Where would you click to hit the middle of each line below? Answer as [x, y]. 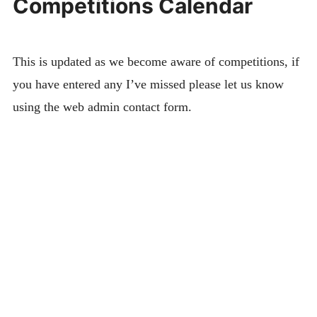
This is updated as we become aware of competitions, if [156, 61]
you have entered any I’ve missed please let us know [148, 84]
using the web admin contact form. [104, 106]
